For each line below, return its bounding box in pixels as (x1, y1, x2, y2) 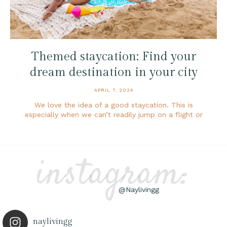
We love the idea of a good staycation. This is (34, 100, 193, 109)
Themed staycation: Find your (31, 49, 196, 64)
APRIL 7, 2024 (94, 87, 133, 93)
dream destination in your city (29, 65, 198, 80)
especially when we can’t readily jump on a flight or (24, 110, 203, 119)
